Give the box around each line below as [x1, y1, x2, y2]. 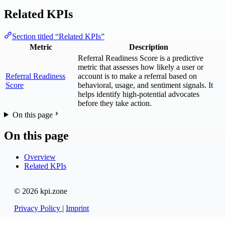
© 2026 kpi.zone [14, 187, 67, 196]
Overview [24, 153, 56, 162]
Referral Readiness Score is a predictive [78, 53, 203, 62]
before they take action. [78, 98, 152, 107]
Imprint [66, 204, 89, 213]
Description [129, 42, 168, 51]
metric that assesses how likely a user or [78, 62, 203, 71]
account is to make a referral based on [78, 71, 197, 80]
